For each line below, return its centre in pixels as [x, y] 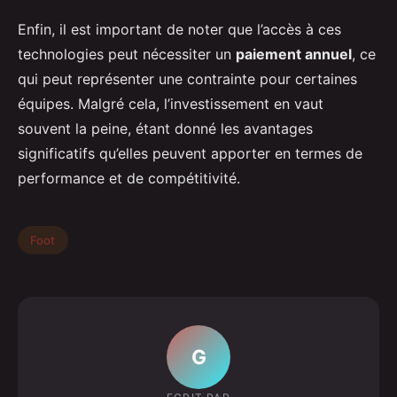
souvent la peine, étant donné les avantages [165, 129]
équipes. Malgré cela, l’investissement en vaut [171, 104]
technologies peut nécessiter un [127, 54]
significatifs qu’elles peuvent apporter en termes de [190, 154]
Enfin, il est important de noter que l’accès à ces [179, 30]
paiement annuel [294, 54]
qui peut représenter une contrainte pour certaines [187, 79]
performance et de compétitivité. [129, 179]
